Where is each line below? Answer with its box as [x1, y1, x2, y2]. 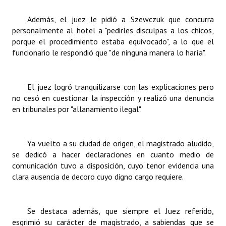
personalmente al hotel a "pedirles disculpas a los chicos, [12, 25, 214, 35]
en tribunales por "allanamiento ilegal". [12, 104, 142, 114]
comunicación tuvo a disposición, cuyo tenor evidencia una [12, 160, 214, 171]
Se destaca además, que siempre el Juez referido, [27, 206, 214, 216]
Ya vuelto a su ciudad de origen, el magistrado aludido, [27, 138, 214, 148]
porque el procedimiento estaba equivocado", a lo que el [12, 36, 214, 46]
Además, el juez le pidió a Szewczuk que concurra [27, 14, 214, 24]
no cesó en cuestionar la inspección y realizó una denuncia [12, 93, 214, 103]
